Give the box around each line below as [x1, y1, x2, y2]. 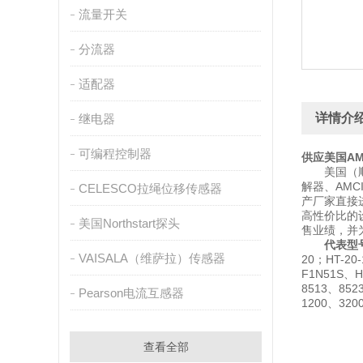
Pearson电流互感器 [78, 286, 184, 300]
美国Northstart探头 [78, 216, 180, 230]
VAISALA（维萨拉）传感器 [78, 251, 225, 265]
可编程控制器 [78, 147, 152, 160]
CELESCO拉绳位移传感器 [78, 181, 222, 195]
